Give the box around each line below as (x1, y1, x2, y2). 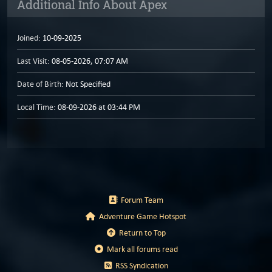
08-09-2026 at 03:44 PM (56, 102, 140, 112)
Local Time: (17, 102, 56, 112)
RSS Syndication (111, 260, 168, 271)
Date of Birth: (17, 79, 64, 89)
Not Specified (64, 79, 110, 89)
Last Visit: (17, 56, 50, 66)
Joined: (17, 33, 41, 43)
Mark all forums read (103, 244, 178, 254)
